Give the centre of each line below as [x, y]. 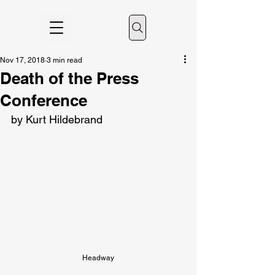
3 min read [64, 60]
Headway [98, 258]
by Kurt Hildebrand [57, 119]
